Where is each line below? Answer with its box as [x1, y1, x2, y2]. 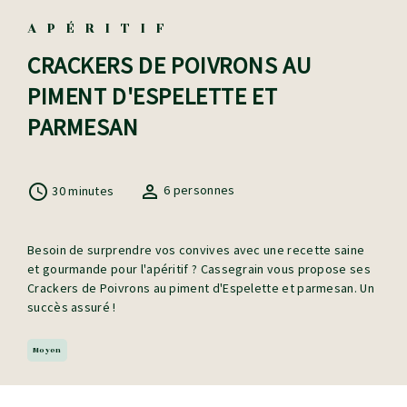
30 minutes [52, 182, 117, 199]
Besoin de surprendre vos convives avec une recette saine [27, 242, 365, 259]
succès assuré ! [27, 299, 116, 316]
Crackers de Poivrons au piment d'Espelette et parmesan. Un [27, 280, 374, 297]
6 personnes [164, 182, 235, 199]
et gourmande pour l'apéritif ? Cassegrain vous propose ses [27, 261, 371, 278]
